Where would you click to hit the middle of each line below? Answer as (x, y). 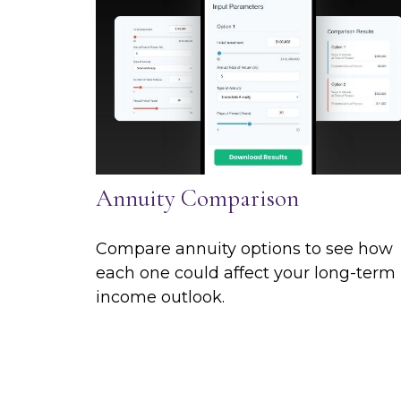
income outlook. (160, 297)
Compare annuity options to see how (244, 248)
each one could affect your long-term (246, 273)
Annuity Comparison (197, 198)
